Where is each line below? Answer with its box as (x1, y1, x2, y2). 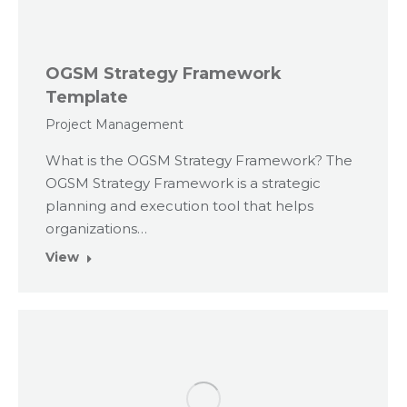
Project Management (45, 115, 184, 133)
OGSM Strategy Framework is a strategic (45, 174, 321, 192)
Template (45, 86, 128, 107)
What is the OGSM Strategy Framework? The (45, 151, 352, 169)
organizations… (45, 219, 147, 237)
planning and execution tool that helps (45, 196, 313, 214)
